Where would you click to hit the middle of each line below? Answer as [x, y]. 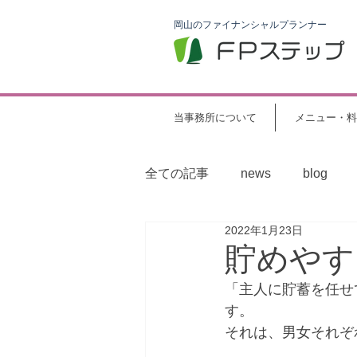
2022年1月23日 [264, 230]
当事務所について [215, 118]
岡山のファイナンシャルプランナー [250, 25]
